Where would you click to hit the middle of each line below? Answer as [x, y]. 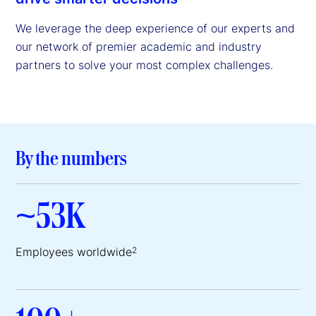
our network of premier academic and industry [139, 47]
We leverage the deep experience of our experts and [155, 29]
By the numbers [71, 158]
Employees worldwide [74, 251]
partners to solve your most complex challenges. [144, 65]
